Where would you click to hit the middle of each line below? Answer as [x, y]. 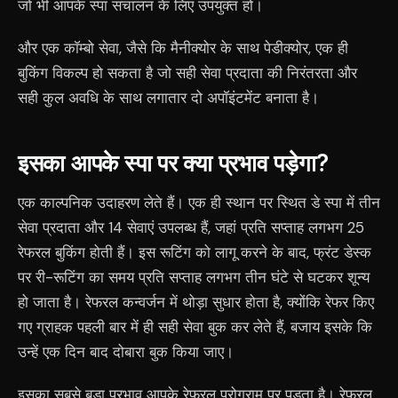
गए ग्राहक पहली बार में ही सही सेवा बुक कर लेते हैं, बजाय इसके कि [195, 327]
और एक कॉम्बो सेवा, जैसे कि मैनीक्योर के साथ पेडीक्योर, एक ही [183, 48]
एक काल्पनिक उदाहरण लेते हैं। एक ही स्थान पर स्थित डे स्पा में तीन [199, 203]
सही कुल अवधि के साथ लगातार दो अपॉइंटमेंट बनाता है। [168, 98]
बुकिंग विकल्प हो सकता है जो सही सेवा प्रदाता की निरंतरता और [187, 73]
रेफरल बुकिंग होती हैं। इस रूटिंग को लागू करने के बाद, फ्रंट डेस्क [195, 252]
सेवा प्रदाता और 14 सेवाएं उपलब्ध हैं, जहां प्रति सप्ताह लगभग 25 [191, 227]
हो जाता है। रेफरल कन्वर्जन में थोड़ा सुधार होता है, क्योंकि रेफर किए [196, 302]
